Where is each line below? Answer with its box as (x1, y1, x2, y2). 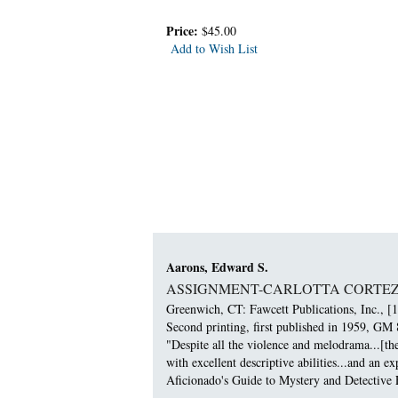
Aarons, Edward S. (166, 257, 268, 276)
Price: (166, 21, 202, 41)
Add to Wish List (171, 40, 258, 58)
